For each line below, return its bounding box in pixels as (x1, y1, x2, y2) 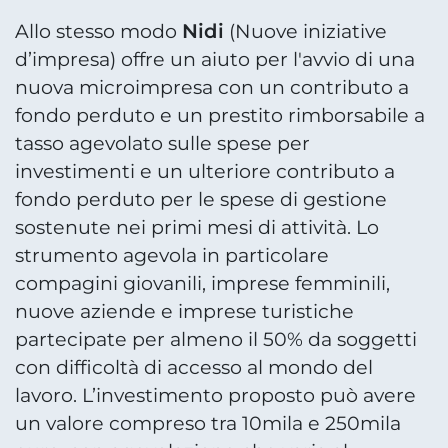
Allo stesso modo (15, 20, 182, 44)
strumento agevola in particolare (15, 244, 329, 268)
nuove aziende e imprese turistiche (15, 300, 354, 324)
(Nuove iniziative (224, 20, 387, 44)
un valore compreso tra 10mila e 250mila (15, 412, 401, 436)
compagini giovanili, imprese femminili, (15, 272, 390, 296)
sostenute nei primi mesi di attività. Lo (15, 216, 379, 240)
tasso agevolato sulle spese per (15, 132, 310, 156)
